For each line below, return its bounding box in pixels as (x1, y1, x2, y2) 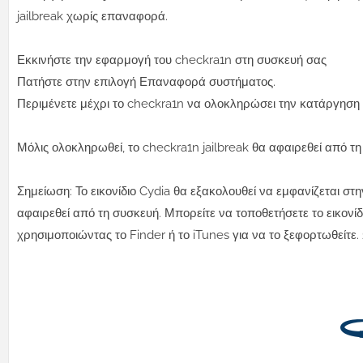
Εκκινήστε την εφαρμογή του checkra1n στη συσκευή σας (17, 53, 327, 68)
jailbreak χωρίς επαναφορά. (17, 9, 168, 24)
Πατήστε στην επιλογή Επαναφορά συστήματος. (17, 75, 275, 90)
